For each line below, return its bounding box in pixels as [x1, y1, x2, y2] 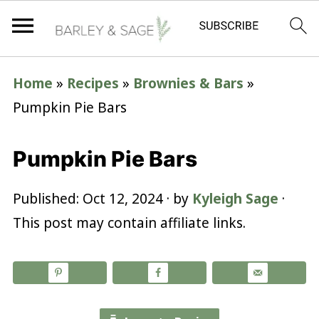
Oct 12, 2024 [82, 189, 163, 208]
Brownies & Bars [132, 74, 244, 93]
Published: [12, 189, 83, 208]
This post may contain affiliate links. [12, 214, 246, 232]
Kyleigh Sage [192, 189, 278, 208]
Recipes [66, 74, 119, 93]
